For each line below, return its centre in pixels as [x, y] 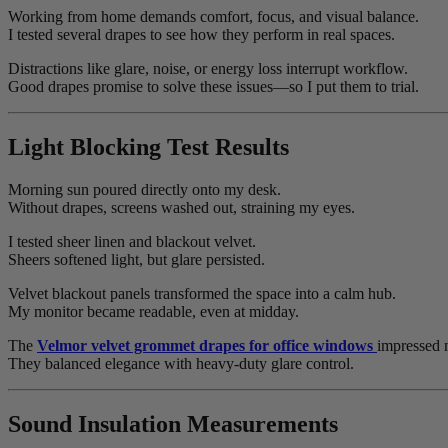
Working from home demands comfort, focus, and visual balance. [213, 16]
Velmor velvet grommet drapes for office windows [207, 345]
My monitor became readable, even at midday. [153, 311]
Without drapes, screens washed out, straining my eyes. [181, 207]
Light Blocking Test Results [148, 146]
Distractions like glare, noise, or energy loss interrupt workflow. [208, 68]
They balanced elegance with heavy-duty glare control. [181, 363]
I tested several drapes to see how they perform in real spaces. [201, 34]
